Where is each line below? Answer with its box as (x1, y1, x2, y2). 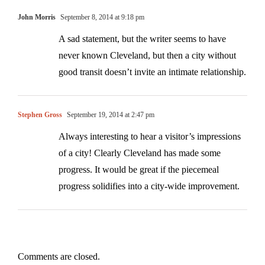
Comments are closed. (18, 251, 100, 261)
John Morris (18, 12, 56, 21)
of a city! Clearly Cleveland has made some (59, 147, 221, 158)
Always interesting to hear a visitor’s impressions (59, 131, 241, 141)
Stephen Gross (18, 110, 62, 119)
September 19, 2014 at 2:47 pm (65, 110, 154, 119)
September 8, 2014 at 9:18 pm (59, 12, 144, 21)
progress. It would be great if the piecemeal (59, 164, 219, 174)
